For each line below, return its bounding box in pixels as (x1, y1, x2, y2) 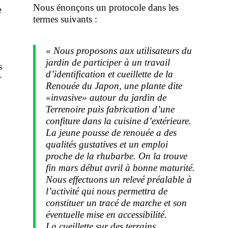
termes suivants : (33, 13, 97, 24)
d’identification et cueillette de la (45, 68, 173, 79)
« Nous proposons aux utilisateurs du (45, 45, 192, 56)
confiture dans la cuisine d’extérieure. (45, 115, 191, 126)
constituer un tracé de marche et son (45, 197, 187, 208)
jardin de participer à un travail (45, 56, 170, 68)
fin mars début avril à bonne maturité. (45, 162, 195, 173)
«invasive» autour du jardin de (45, 92, 166, 103)
